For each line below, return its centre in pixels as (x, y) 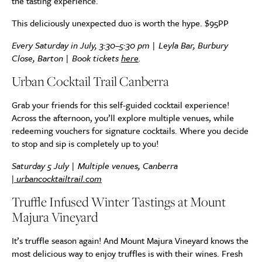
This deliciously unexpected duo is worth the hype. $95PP (120, 23)
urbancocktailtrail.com (58, 178)
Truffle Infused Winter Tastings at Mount (119, 202)
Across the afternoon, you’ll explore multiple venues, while (123, 118)
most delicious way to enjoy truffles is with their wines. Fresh (127, 253)
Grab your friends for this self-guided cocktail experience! (120, 105)
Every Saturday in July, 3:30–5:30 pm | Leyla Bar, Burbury (120, 45)
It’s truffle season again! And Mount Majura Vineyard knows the (130, 240)
